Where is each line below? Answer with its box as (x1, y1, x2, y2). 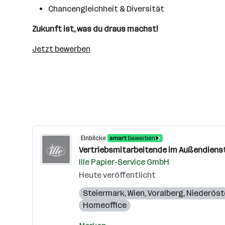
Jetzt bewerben (32, 44, 90, 54)
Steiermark (83, 188, 125, 198)
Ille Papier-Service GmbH (79, 157, 169, 167)
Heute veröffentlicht (79, 170, 156, 180)
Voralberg (148, 188, 183, 198)
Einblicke (81, 135, 105, 142)
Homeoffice (83, 200, 127, 210)
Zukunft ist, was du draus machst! (32, 24, 158, 34)
